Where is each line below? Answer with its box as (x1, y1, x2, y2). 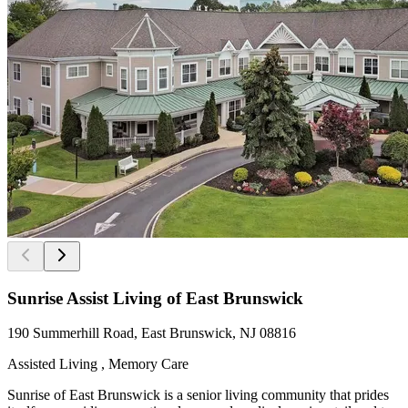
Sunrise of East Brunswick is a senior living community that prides (7, 387, 389, 403)
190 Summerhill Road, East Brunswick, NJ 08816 (7, 325, 296, 342)
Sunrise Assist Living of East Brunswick (7, 288, 303, 308)
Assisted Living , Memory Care (7, 356, 189, 372)
